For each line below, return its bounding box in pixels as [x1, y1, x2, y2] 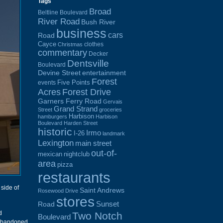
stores [56, 194, 95, 210]
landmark [103, 130, 125, 136]
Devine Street [38, 69, 81, 77]
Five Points [57, 78, 90, 86]
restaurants [38, 169, 111, 186]
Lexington [38, 138, 74, 148]
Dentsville [67, 58, 109, 69]
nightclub [64, 150, 90, 158]
